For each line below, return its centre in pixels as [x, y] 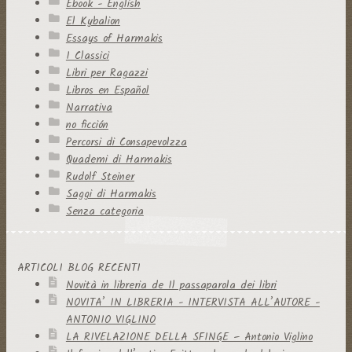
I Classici [87, 56]
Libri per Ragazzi [106, 73]
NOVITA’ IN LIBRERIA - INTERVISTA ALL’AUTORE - [192, 302]
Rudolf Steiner [100, 177]
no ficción [87, 125]
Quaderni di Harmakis [119, 160]
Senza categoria [104, 212]
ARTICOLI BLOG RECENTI [79, 268]
